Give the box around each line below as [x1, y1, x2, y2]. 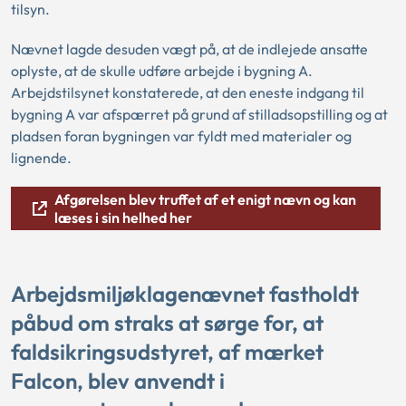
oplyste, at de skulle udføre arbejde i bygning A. [11, 62, 313, 80]
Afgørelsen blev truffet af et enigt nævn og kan [54, 190, 356, 208]
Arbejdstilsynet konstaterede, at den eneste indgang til [11, 83, 364, 101]
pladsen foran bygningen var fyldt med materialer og [11, 127, 352, 145]
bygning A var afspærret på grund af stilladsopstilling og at [11, 105, 388, 123]
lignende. [11, 149, 72, 167]
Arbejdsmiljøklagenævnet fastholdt [11, 280, 359, 308]
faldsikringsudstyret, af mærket [11, 338, 324, 366]
